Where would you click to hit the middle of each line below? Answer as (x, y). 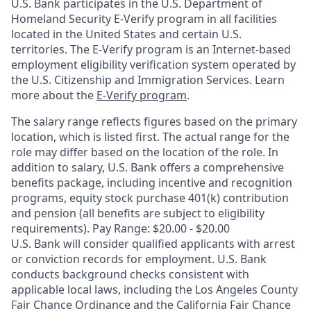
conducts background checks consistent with (130, 274)
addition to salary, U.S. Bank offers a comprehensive (148, 167)
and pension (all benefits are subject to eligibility (138, 213)
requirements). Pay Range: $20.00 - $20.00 (120, 228)
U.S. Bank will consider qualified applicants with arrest (153, 244)
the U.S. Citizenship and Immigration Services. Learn (148, 80)
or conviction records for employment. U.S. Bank (139, 259)
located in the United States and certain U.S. (126, 34)
